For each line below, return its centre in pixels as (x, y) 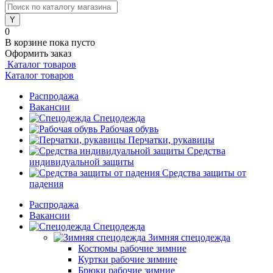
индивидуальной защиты (82, 162)
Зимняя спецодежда (189, 237)
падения (46, 184)
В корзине (27, 42)
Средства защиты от (204, 173)
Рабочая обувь (129, 129)
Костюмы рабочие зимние (132, 248)
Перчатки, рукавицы (171, 140)
